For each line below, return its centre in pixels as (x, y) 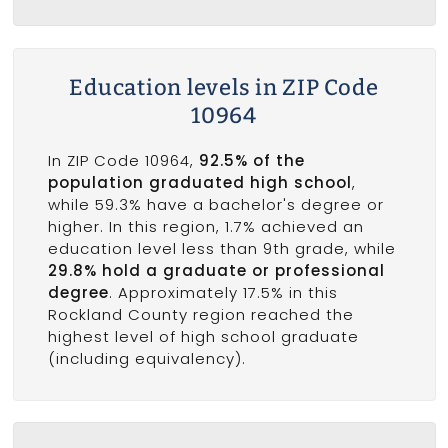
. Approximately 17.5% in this (223, 292)
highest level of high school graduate (203, 336)
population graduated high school (199, 182)
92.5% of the (251, 160)
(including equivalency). (146, 358)
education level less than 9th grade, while (221, 248)
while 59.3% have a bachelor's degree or (215, 204)
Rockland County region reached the (200, 314)
